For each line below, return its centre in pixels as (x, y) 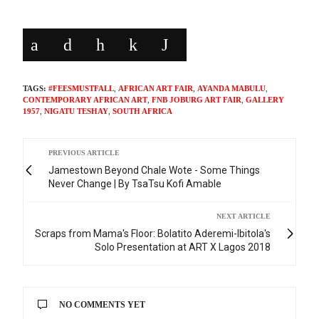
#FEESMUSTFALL (82, 88)
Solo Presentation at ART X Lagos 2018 (182, 247)
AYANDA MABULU (232, 88)
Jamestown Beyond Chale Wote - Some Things (155, 170)
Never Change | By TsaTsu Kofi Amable (135, 183)
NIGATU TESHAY (77, 111)
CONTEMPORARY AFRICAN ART (85, 99)
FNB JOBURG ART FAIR (197, 99)
